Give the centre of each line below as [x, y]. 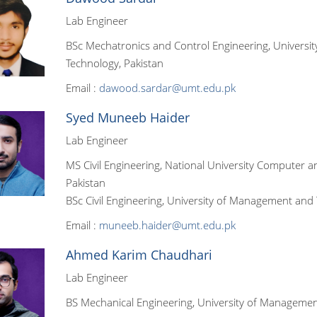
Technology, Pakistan [114, 63]
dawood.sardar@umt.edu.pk [167, 88]
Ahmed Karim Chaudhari [139, 255]
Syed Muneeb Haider [127, 117]
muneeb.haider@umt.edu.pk [167, 225]
